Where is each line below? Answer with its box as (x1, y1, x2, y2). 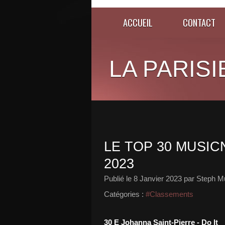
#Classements (146, 190, 193, 198)
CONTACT (183, 16, 215, 29)
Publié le (104, 174, 134, 183)
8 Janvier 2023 (134, 174, 182, 183)
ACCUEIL (123, 16, 153, 29)
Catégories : (104, 190, 144, 198)
